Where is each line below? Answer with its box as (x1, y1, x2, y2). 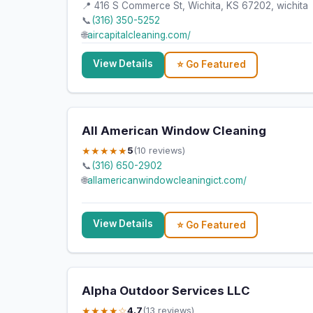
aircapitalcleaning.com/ (87, 29, 191, 41)
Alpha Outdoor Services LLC (82, 284, 250, 298)
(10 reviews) (133, 145, 185, 156)
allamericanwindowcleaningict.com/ (87, 175, 247, 187)
